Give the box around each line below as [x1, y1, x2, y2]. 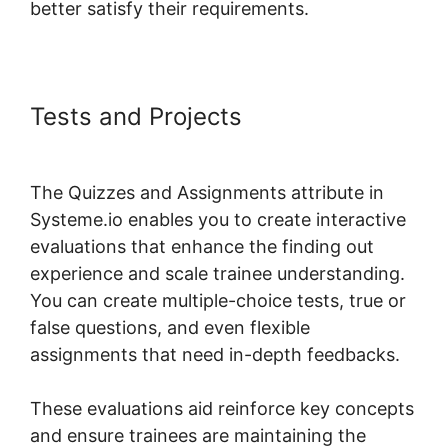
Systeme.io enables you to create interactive [30, 208, 406, 230]
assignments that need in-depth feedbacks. [30, 343, 400, 365]
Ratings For [249, 101, 378, 131]
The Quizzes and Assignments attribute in [30, 181, 384, 203]
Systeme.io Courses [30, 129, 257, 159]
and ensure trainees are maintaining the [30, 424, 366, 446]
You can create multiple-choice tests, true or [30, 289, 406, 311]
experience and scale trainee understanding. [30, 262, 405, 284]
